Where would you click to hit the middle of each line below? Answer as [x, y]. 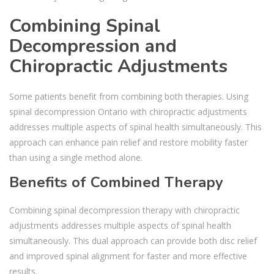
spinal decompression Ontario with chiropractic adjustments [128, 111]
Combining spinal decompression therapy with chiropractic [124, 210]
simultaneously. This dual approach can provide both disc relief [133, 240]
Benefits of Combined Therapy [116, 182]
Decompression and [93, 46]
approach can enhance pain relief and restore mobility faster [128, 142]
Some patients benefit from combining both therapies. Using [129, 96]
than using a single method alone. [76, 157]
